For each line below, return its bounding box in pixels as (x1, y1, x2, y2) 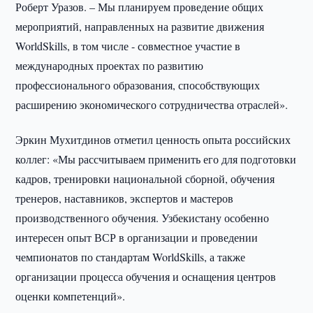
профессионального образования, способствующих (15, 78, 261, 92)
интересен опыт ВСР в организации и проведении (15, 230, 259, 245)
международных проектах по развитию (15, 58, 204, 73)
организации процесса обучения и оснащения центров (15, 269, 277, 284)
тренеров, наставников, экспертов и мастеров (15, 191, 234, 205)
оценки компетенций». (15, 289, 126, 303)
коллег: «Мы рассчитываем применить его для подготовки (15, 152, 297, 166)
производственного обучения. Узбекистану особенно (15, 210, 270, 225)
